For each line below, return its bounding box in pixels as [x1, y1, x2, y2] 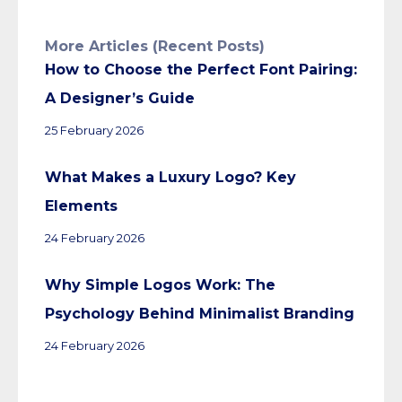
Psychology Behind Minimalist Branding [45, 304, 354, 322]
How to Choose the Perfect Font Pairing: [45, 60, 357, 78]
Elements [45, 197, 118, 214]
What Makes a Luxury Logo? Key [45, 168, 296, 186]
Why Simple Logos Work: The [45, 275, 275, 293]
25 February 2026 [45, 122, 144, 137]
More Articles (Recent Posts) [45, 37, 265, 55]
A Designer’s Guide [45, 89, 195, 107]
